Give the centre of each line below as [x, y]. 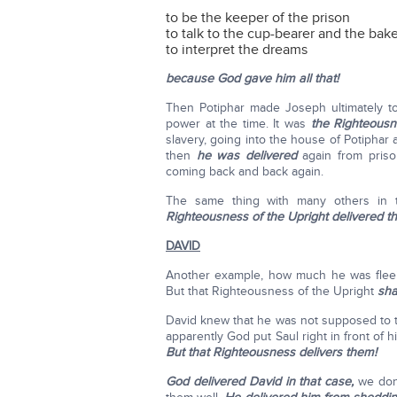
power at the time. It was [238, 124]
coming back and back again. [245, 171]
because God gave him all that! [252, 78]
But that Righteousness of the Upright [270, 291]
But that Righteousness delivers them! [271, 352]
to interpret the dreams [237, 50]
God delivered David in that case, [260, 381]
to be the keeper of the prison [258, 18]
